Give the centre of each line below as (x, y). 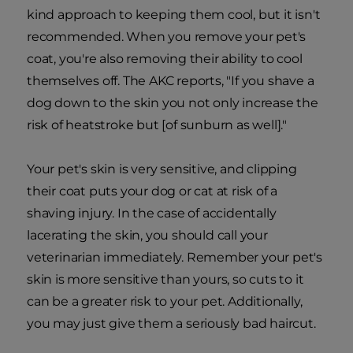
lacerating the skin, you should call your (147, 236)
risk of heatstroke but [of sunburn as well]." (157, 125)
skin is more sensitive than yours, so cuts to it (165, 280)
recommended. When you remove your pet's (167, 37)
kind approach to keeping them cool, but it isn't (174, 15)
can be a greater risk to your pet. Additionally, (165, 302)
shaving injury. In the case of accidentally (152, 214)
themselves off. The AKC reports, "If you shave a (171, 81)
